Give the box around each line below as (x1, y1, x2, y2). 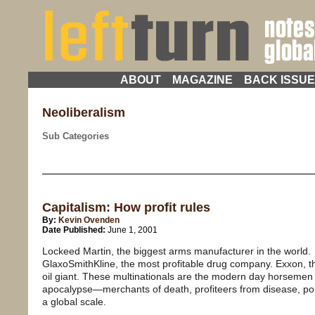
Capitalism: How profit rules (42, 200, 210, 215)
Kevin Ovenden (58, 215, 120, 226)
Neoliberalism (42, 105, 125, 120)
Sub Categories (42, 130, 109, 141)
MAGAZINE (172, 74, 233, 86)
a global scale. (42, 296, 106, 308)
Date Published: (42, 225, 108, 236)
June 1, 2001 (108, 225, 157, 236)
